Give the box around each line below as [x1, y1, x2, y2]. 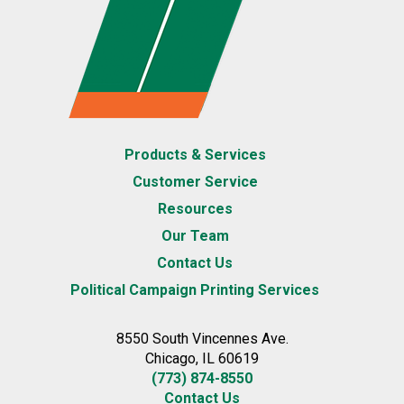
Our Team [161, 226, 229, 244]
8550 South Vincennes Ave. [115, 329, 289, 347]
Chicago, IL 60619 [145, 349, 259, 367]
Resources [157, 199, 233, 217]
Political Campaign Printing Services [70, 280, 319, 298]
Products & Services [124, 145, 266, 163]
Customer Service [132, 172, 258, 190]
